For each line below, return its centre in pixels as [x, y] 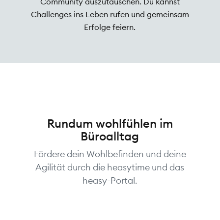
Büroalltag [110, 136]
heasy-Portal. [110, 181]
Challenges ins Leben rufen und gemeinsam [110, 14]
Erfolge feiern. [110, 27]
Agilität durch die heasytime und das [110, 167]
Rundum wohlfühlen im [110, 124]
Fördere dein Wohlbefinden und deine [110, 154]
